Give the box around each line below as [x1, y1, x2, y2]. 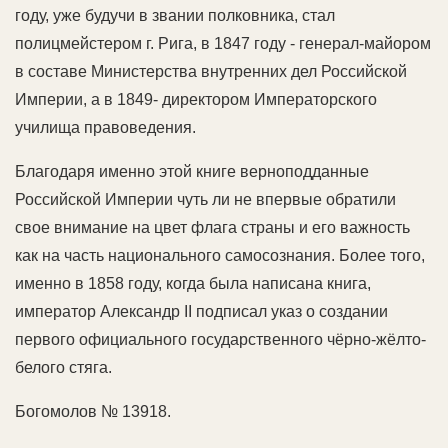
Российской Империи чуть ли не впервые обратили [15, 190, 396, 208]
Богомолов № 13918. [15, 402, 171, 420]
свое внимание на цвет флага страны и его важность [15, 218, 410, 236]
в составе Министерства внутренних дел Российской [15, 62, 407, 80]
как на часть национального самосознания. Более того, [15, 246, 425, 264]
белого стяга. [15, 358, 112, 376]
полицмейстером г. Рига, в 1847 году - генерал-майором [15, 34, 431, 52]
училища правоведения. [15, 118, 196, 136]
